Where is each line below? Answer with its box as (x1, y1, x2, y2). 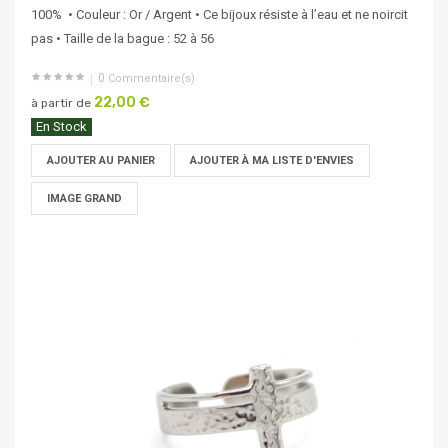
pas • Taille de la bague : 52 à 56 (31, 31, 214, 47)
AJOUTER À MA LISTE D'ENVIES (190, 154, 354, 168)
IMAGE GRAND (47, 192, 122, 206)
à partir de (31, 96, 91, 111)
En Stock (36, 119, 87, 135)
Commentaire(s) (105, 72, 195, 86)
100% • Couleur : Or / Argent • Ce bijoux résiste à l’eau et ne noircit (31, 7, 408, 23)
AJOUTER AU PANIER (47, 154, 155, 168)
